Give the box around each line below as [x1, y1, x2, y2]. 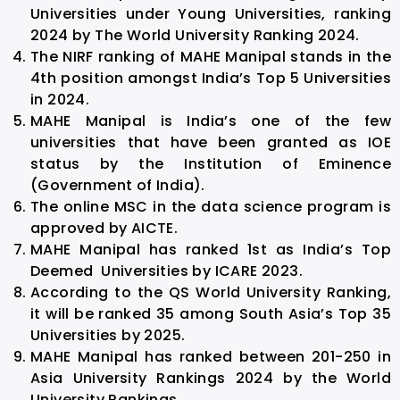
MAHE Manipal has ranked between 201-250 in [30, 346, 391, 367]
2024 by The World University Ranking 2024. [30, 24, 360, 46]
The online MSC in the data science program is [30, 196, 391, 217]
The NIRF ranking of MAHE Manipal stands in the [30, 46, 391, 67]
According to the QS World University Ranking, [30, 281, 391, 303]
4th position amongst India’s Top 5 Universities [30, 67, 391, 88]
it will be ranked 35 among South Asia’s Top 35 [30, 303, 391, 324]
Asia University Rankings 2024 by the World [30, 367, 391, 388]
